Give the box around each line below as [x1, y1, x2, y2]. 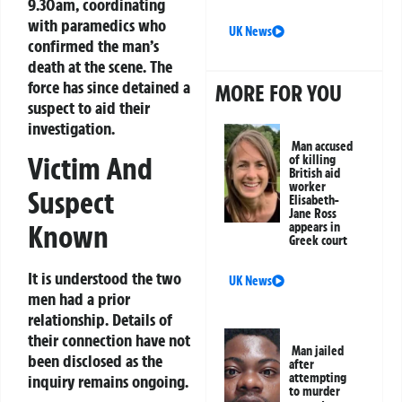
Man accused [292, 138, 354, 155]
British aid [289, 165, 341, 182]
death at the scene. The [28, 55, 172, 77]
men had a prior [28, 288, 130, 310]
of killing [289, 152, 336, 169]
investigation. [28, 117, 115, 139]
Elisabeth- [289, 192, 340, 209]
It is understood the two [28, 267, 181, 290]
